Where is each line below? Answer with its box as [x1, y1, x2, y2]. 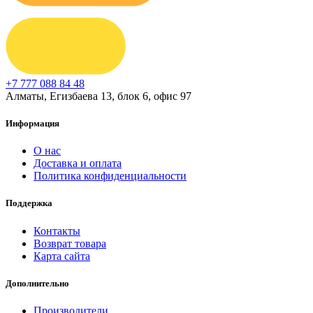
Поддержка [6, 198, 52, 209]
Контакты [34, 224, 80, 237]
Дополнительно [6, 277, 69, 289]
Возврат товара [34, 237, 106, 249]
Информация [6, 118, 59, 129]
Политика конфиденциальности [34, 170, 187, 182]
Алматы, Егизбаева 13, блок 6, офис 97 [6, 89, 191, 102]
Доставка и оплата [34, 157, 122, 170]
